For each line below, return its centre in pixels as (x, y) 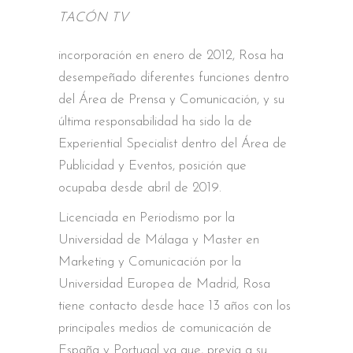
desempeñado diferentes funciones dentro (174, 78)
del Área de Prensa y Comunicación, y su (171, 100)
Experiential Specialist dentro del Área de (173, 144)
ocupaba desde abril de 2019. (140, 188)
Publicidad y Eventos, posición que (152, 166)
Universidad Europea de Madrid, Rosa (164, 284)
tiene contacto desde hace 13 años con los (175, 306)
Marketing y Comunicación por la (150, 262)
